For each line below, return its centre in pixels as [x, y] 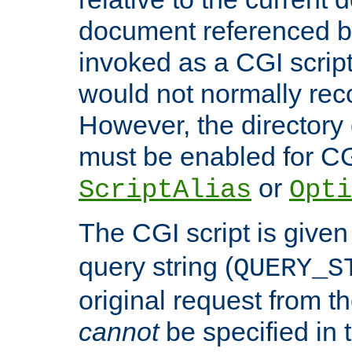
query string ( [156, 267]
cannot [119, 332]
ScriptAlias [165, 191]
